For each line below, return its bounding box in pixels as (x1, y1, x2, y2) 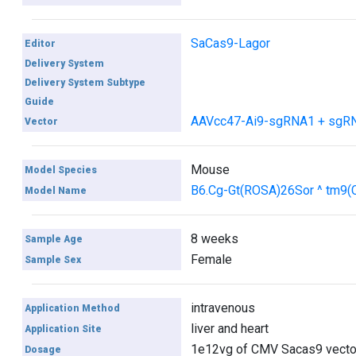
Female (190, 252, 232, 267)
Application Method (25, 303, 121, 314)
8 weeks (190, 231, 238, 246)
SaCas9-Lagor (190, 36, 270, 51)
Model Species (25, 164, 98, 176)
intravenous (190, 300, 255, 315)
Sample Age (25, 234, 83, 245)
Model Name (25, 185, 87, 196)
